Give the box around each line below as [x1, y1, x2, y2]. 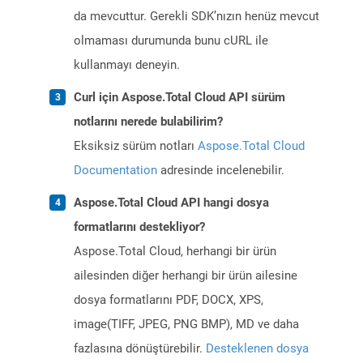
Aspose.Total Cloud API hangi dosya [74, 195, 269, 211]
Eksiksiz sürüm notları [74, 139, 198, 154]
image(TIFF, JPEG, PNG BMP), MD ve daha [74, 317, 299, 332]
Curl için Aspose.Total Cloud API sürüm [74, 90, 285, 105]
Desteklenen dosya [206, 341, 309, 357]
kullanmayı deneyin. [74, 58, 180, 73]
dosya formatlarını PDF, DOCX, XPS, [74, 293, 263, 308]
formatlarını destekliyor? [74, 220, 205, 235]
